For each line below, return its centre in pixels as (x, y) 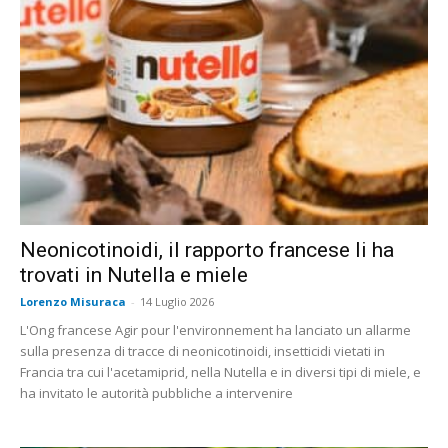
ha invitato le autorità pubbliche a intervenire (156, 392)
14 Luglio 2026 (177, 301)
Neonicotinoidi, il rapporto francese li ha (207, 249)
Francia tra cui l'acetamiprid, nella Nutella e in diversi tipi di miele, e (220, 371)
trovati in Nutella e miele (134, 274)
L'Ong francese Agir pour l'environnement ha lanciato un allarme (215, 329)
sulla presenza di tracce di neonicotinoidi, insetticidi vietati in (202, 350)
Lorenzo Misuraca (73, 301)
